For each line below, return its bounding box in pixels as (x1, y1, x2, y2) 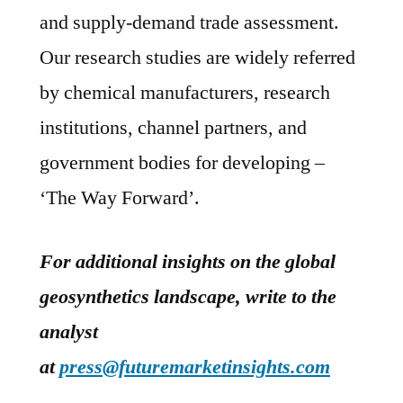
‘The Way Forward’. (40, 185, 200, 211)
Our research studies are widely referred (40, 45, 355, 71)
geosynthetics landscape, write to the (40, 284, 336, 310)
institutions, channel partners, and (40, 115, 307, 141)
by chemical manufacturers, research (40, 80, 330, 106)
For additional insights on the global (40, 249, 336, 275)
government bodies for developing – (40, 150, 325, 176)
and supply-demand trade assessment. (40, 10, 339, 36)
